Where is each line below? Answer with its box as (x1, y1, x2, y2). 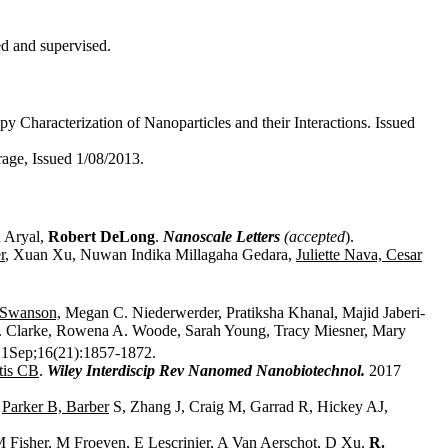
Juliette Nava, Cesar (296, 245, 422, 263)
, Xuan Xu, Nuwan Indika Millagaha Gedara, (5, 245, 292, 263)
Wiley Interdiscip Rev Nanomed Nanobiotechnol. (47, 362, 369, 380)
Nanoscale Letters (163, 227, 280, 245)
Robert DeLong (48, 227, 155, 245)
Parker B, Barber (2, 398, 109, 416)
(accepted (284, 227, 345, 245)
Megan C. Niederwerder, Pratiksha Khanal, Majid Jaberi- (65, 303, 425, 321)
